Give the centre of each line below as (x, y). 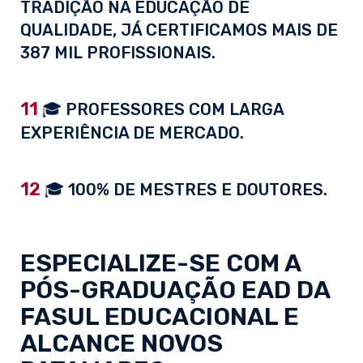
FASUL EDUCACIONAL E (160, 317)
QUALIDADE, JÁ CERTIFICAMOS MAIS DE (179, 30)
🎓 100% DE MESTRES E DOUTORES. (184, 190)
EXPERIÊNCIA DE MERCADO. (132, 133)
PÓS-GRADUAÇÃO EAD (156, 290)
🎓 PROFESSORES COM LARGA (161, 110)
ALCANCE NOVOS (122, 344)
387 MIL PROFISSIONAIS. (118, 53)
